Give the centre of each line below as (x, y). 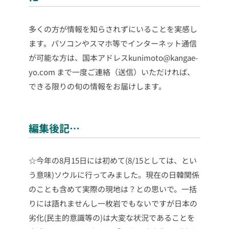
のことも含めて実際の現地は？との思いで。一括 (113, 189)
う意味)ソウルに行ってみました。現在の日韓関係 (114, 175)
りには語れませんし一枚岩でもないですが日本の (113, 203)
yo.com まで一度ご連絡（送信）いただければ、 (112, 72)
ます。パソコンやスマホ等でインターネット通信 (113, 43)
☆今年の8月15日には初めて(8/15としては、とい (113, 161)
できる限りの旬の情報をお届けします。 (97, 86)
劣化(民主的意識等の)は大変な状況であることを (112, 218)
